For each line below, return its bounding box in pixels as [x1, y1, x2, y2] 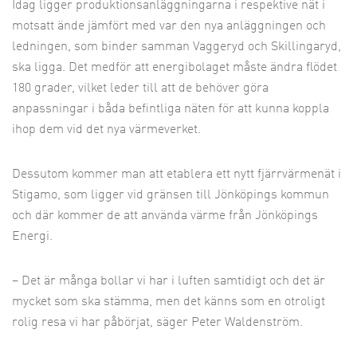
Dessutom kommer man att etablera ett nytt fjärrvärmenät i [12, 168, 341, 181]
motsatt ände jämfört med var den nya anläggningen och [12, 20, 326, 33]
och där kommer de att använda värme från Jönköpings [12, 210, 318, 222]
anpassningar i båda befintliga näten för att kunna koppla [12, 103, 329, 116]
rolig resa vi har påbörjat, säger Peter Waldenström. [12, 316, 303, 329]
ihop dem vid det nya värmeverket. [12, 124, 201, 136]
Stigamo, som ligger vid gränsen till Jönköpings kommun [12, 189, 329, 202]
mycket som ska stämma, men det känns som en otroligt [12, 296, 325, 308]
